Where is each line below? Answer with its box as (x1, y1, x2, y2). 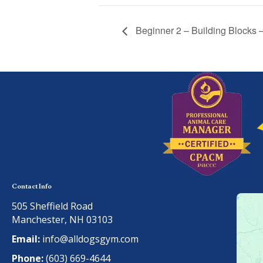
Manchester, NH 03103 (12, 213, 113, 226)
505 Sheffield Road (12, 199, 93, 213)
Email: (12, 232, 40, 245)
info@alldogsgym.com (42, 232, 139, 245)
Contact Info (12, 181, 52, 190)
